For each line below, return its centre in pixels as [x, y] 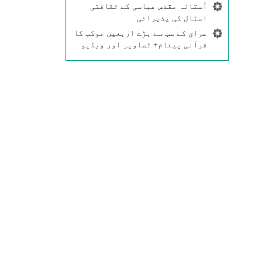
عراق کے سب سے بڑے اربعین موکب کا [140, 33]
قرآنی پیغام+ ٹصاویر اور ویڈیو [144, 45]
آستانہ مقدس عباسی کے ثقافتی [148, 6]
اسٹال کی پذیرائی [172, 18]
